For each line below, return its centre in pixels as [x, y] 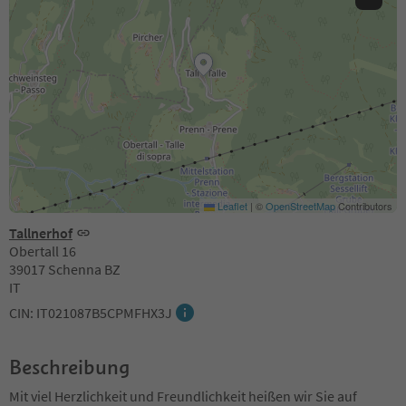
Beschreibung [69, 367]
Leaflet [231, 205]
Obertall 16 [43, 251]
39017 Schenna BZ [65, 269]
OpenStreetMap [300, 205]
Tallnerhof [41, 232]
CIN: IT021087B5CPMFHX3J [91, 312]
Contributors [364, 205]
